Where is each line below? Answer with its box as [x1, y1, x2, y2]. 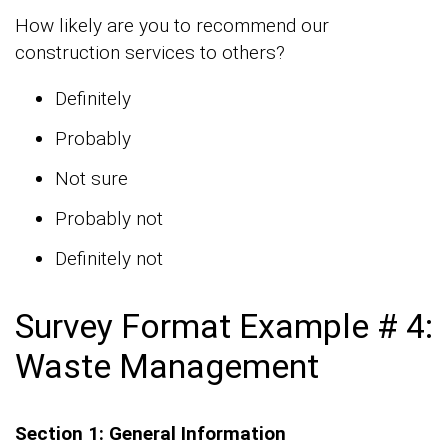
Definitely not [55, 247, 163, 271]
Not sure [55, 167, 128, 191]
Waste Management [15, 346, 319, 387]
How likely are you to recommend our [15, 14, 329, 38]
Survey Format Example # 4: [15, 306, 433, 347]
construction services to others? [15, 41, 285, 65]
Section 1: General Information [15, 422, 286, 446]
